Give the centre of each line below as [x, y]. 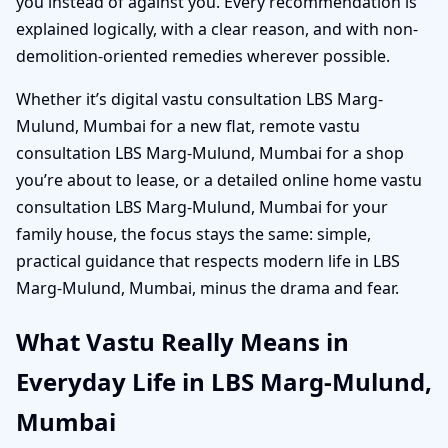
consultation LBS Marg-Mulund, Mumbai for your [202, 206]
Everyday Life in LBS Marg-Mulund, [224, 381]
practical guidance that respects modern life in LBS [208, 260]
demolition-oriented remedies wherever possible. [203, 55]
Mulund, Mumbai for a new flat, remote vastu [188, 125]
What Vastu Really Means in [182, 341]
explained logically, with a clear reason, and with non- [217, 28]
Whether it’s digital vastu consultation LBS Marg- [199, 98]
